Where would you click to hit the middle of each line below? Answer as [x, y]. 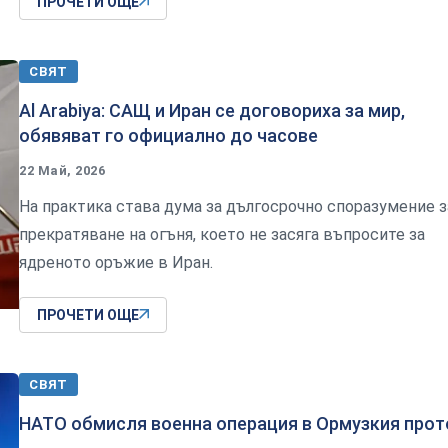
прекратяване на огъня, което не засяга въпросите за [222, 234]
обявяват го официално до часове [168, 135]
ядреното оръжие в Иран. [116, 262]
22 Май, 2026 [62, 170]
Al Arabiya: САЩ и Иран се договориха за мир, [212, 110]
